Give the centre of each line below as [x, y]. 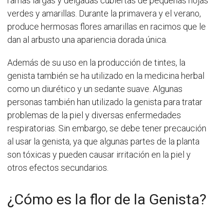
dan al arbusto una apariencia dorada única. [87, 40]
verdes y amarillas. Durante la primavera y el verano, [104, 14]
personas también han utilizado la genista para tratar [105, 102]
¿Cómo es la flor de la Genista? [107, 200]
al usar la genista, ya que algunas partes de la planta [103, 142]
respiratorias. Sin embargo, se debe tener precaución [107, 128]
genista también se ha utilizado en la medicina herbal [106, 76]
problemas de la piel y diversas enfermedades [94, 115]
